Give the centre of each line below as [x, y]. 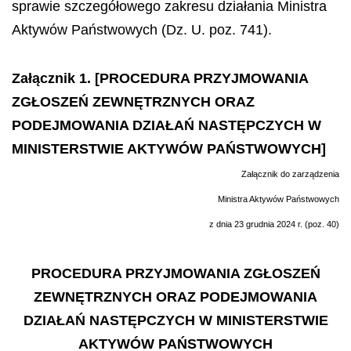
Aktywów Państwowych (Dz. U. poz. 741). [142, 29]
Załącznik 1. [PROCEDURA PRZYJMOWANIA [160, 79]
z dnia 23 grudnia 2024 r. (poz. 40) [274, 224]
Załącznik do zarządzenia [290, 174]
